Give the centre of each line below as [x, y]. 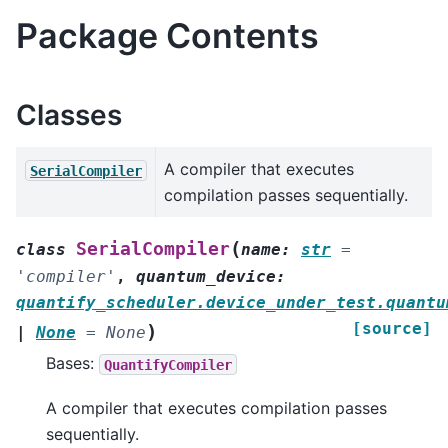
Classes [69, 114]
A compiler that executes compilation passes [216, 407]
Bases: [72, 363]
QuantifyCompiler [168, 364]
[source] [392, 329]
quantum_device [206, 277]
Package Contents [167, 35]
